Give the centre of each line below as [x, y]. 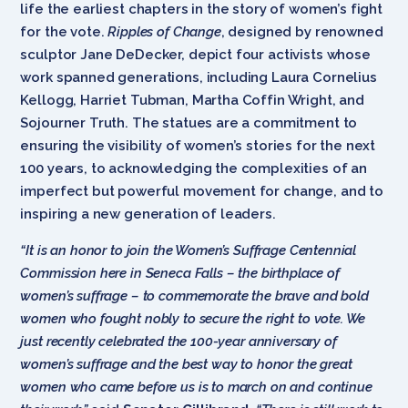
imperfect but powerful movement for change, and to [202, 191]
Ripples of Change [164, 31]
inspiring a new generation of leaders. [148, 214]
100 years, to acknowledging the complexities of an [194, 168]
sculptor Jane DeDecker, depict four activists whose [195, 54]
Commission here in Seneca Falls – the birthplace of [180, 273]
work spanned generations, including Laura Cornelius [199, 77]
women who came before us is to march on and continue [196, 387]
